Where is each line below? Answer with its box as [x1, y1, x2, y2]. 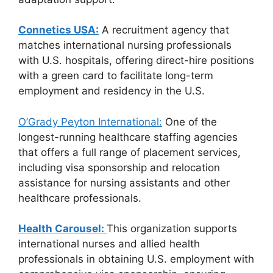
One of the [162, 115, 217, 128]
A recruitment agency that [99, 24, 229, 36]
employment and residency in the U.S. [18, 85, 205, 97]
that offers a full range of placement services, [18, 146, 241, 158]
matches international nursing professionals [18, 39, 232, 51]
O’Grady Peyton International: [18, 115, 162, 128]
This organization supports [107, 222, 237, 235]
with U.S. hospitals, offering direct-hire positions [18, 54, 254, 66]
